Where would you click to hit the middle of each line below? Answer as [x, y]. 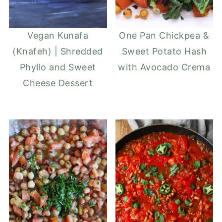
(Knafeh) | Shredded [58, 52]
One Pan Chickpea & [164, 36]
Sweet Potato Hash [164, 52]
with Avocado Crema [164, 67]
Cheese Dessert [58, 83]
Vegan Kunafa [58, 36]
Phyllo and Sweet [58, 67]
